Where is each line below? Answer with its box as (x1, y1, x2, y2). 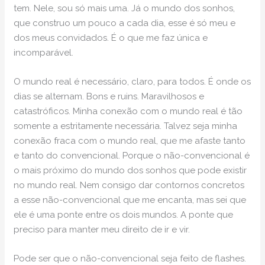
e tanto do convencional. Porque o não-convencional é (14, 150, 250, 161)
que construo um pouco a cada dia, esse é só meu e (14, 18, 236, 29)
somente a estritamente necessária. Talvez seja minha (14, 121, 238, 132)
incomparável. (14, 47, 74, 59)
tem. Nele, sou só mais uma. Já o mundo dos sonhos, (14, 3, 235, 14)
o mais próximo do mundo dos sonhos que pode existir (14, 165, 247, 176)
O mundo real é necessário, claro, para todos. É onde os (14, 76, 251, 88)
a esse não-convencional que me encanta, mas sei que (14, 195, 247, 206)
